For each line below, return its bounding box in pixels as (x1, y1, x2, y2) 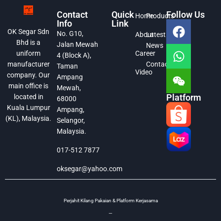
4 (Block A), (57, 51, 92, 59)
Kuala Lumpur (6, 104, 50, 112)
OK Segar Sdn (7, 28, 50, 36)
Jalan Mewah (57, 40, 99, 48)
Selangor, (57, 116, 85, 124)
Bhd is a (16, 38, 41, 47)
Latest (146, 31, 166, 38)
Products (146, 12, 174, 20)
